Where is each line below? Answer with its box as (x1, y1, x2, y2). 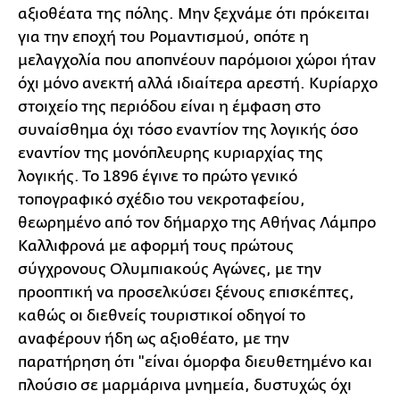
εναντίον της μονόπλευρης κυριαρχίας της (18, 145, 323, 162)
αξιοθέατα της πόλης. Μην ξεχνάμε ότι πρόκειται (18, 5, 370, 22)
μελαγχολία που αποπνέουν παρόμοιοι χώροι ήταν (18, 52, 376, 69)
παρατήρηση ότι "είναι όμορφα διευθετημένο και (18, 354, 372, 371)
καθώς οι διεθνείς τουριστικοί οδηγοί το (18, 307, 305, 324)
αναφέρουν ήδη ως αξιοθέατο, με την (18, 330, 289, 347)
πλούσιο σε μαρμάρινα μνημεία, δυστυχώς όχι (18, 377, 352, 394)
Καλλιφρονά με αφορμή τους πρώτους (18, 237, 294, 254)
